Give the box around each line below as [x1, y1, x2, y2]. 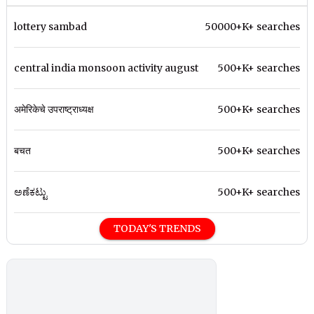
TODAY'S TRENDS [113, 222, 201, 235]
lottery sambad [14, 20, 88, 34]
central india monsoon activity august [14, 62, 199, 75]
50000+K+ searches [204, 20, 300, 34]
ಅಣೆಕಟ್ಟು [14, 186, 48, 199]
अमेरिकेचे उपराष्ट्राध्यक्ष [14, 103, 95, 116]
